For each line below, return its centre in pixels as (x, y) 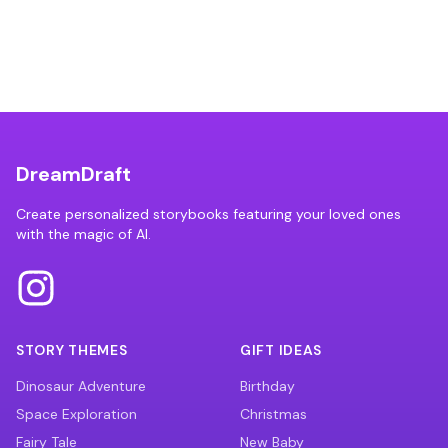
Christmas (273, 414)
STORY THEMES (72, 350)
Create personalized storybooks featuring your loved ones (208, 214)
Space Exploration (76, 414)
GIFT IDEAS (281, 350)
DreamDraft (73, 174)
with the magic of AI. (83, 234)
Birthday (267, 386)
